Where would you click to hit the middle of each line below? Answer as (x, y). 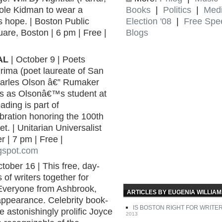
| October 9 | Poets (47, 59)
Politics (177, 10)
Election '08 (149, 21)
